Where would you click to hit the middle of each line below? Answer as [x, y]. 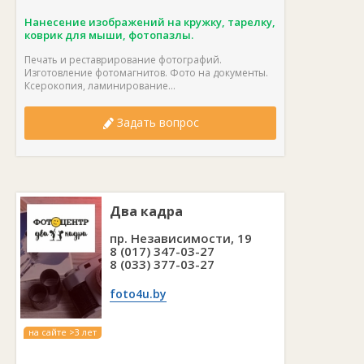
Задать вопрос [156, 122]
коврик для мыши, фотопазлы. [109, 35]
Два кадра [146, 212]
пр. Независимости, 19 [181, 238]
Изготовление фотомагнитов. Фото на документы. [146, 73]
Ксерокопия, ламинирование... [100, 86]
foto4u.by [138, 294]
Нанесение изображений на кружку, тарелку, [150, 22]
